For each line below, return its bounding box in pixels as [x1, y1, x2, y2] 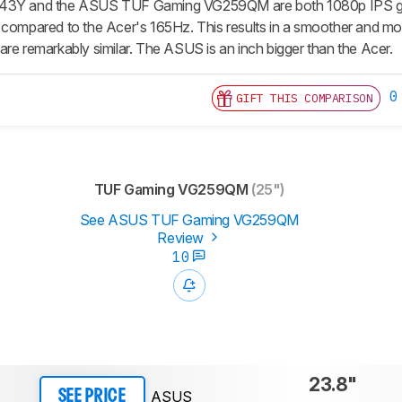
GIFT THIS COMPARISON [236, 90, 373, 106]
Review [157, 228, 207, 247]
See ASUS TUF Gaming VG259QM [79, 210, 299, 229]
